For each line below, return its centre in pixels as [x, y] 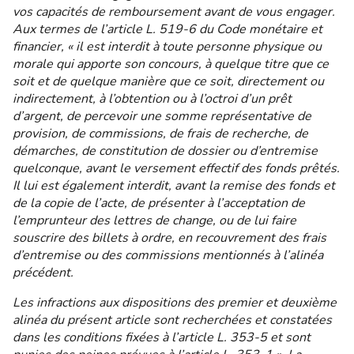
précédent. [43, 273]
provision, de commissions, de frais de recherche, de [160, 134]
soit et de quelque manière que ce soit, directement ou [168, 81]
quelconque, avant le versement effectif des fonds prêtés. [176, 168]
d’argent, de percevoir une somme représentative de [162, 116]
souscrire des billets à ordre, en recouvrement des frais [169, 238]
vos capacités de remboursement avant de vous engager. [174, 12]
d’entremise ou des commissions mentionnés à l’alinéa [168, 255]
